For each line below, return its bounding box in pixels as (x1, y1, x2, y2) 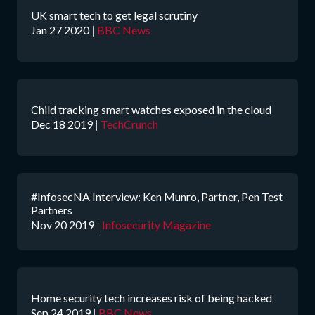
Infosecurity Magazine (102, 218, 211, 231)
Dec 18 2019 (31, 117, 93, 131)
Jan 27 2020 (31, 22, 89, 37)
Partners (31, 203, 72, 217)
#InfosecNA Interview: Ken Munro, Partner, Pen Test (31, 190, 283, 203)
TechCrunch (101, 117, 158, 131)
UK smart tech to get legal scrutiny (31, 8, 198, 22)
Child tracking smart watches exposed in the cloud (31, 102, 271, 116)
